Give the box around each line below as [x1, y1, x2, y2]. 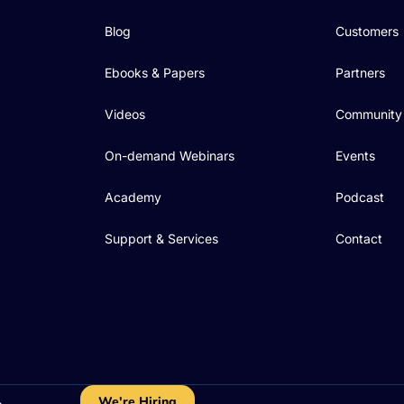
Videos [105, 106, 145, 123]
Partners [335, 65, 385, 81]
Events [335, 148, 375, 164]
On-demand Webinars [105, 148, 234, 164]
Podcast [335, 189, 384, 206]
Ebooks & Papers [105, 65, 205, 81]
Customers [335, 23, 399, 40]
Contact [335, 231, 382, 247]
